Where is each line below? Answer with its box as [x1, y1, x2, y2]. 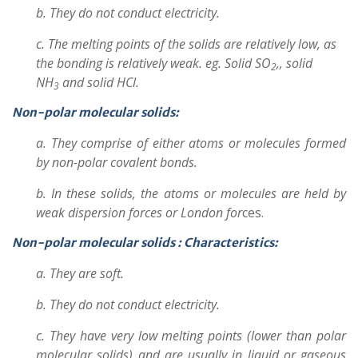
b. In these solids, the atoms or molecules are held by [36, 185, 346, 202]
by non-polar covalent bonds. [36, 153, 197, 171]
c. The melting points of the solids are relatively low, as [36, 35, 336, 53]
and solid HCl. [59, 74, 139, 91]
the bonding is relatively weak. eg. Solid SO [36, 54, 271, 72]
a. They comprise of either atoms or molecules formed [36, 134, 346, 152]
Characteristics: [184, 235, 278, 250]
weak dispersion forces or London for [36, 204, 242, 221]
